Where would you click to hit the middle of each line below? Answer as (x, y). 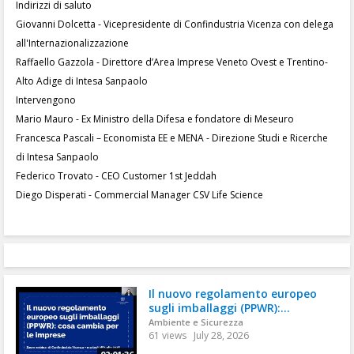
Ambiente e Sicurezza (196, 322)
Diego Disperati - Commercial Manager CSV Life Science (139, 195)
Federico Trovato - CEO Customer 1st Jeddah (117, 176)
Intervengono (46, 100)
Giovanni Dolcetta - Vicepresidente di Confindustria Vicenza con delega (176, 24)
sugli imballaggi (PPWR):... (219, 308)
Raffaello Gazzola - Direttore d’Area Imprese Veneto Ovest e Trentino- (172, 62)
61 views (167, 335)
